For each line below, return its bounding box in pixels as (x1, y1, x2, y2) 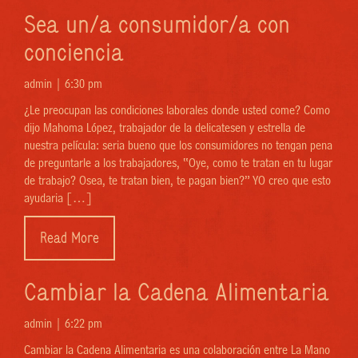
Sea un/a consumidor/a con (24, 10, 290, 39)
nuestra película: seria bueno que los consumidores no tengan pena (24, 137, 332, 153)
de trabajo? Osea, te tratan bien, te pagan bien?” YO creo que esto (24, 173, 331, 189)
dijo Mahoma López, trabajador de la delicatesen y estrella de (24, 120, 305, 136)
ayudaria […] (24, 190, 92, 206)
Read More (40, 229, 99, 247)
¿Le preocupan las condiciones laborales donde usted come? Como (24, 102, 330, 118)
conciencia (24, 38, 124, 67)
